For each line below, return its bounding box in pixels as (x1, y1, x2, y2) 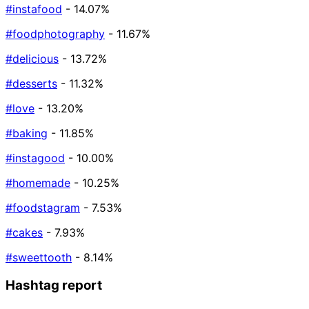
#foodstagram (6, 201, 80, 215)
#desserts (6, 77, 57, 91)
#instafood (6, 2, 62, 17)
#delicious (6, 52, 59, 66)
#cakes (6, 226, 43, 240)
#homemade (6, 176, 70, 190)
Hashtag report (6, 277, 102, 293)
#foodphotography (6, 27, 105, 41)
